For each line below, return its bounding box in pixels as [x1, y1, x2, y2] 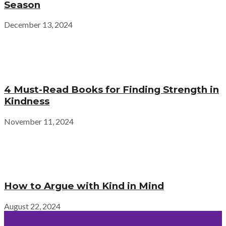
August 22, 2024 [4, 201, 61, 211]
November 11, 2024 [4, 116, 74, 126]
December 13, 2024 [4, 20, 73, 30]
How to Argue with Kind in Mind [4, 180, 164, 192]
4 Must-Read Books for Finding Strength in [4, 84, 219, 96]
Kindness [4, 95, 49, 107]
